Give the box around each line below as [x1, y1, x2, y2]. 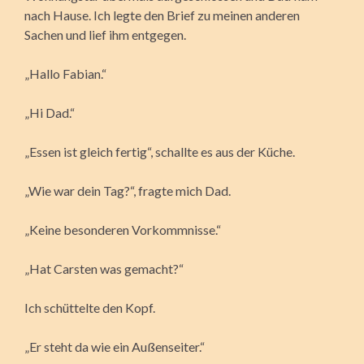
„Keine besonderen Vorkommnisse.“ [24, 221, 221, 237]
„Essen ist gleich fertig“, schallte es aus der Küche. [24, 143, 295, 159]
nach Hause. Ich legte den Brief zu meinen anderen [24, 6, 300, 23]
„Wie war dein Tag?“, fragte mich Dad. [24, 182, 231, 198]
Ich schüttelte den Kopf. [24, 299, 155, 315]
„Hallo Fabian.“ [24, 65, 106, 81]
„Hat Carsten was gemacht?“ [24, 260, 184, 276]
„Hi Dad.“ [24, 104, 75, 120]
